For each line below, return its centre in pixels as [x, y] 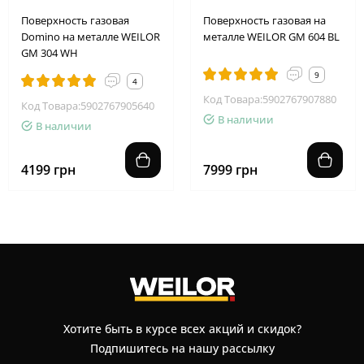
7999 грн [230, 169]
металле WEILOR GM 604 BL [271, 36]
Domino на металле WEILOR [91, 36]
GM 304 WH [50, 52]
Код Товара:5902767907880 [270, 99]
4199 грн [48, 169]
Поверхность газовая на [264, 20]
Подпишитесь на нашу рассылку [182, 349]
